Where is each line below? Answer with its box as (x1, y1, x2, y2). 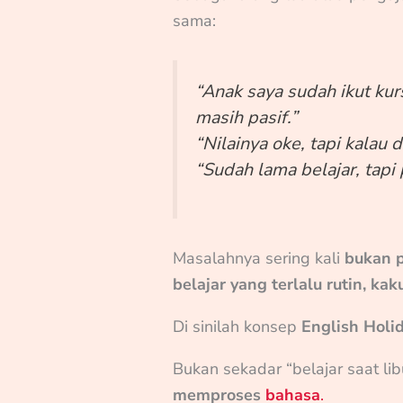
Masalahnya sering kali (173, 246, 345, 269)
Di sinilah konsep (173, 315, 302, 337)
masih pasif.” (195, 105, 299, 130)
